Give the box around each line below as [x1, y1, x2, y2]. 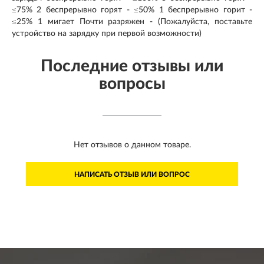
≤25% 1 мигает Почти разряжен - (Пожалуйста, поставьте [12, 17, 252, 26]
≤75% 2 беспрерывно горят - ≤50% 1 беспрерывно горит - [12, 5, 252, 14]
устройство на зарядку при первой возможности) [12, 29, 202, 38]
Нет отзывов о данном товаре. [73, 140, 191, 149]
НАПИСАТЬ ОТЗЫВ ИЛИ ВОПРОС [74, 170, 190, 178]
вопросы [98, 75, 166, 92]
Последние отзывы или [41, 57, 223, 74]
